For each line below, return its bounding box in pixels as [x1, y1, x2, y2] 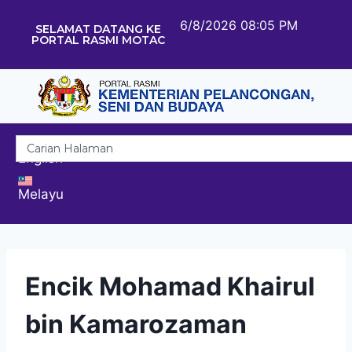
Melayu [18, 185, 64, 202]
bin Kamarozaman [25, 308, 247, 339]
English [18, 149, 63, 166]
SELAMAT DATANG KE [35, 22, 161, 36]
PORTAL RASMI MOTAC [31, 33, 165, 47]
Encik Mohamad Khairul [25, 270, 315, 302]
